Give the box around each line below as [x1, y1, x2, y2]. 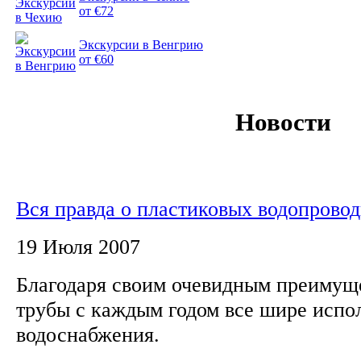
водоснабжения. [16, 322, 165, 346]
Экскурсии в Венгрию [79, 38, 203, 52]
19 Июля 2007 [16, 234, 140, 259]
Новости [235, 107, 331, 136]
